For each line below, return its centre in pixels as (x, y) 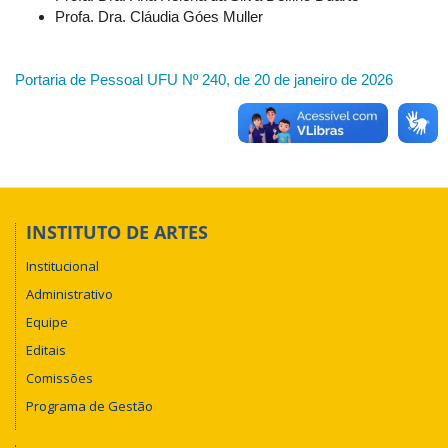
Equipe (47, 322)
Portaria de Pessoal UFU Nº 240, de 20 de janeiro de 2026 (204, 79)
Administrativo (69, 294)
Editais (46, 350)
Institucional (62, 266)
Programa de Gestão (89, 406)
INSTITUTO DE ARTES (117, 231)
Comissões (59, 378)
